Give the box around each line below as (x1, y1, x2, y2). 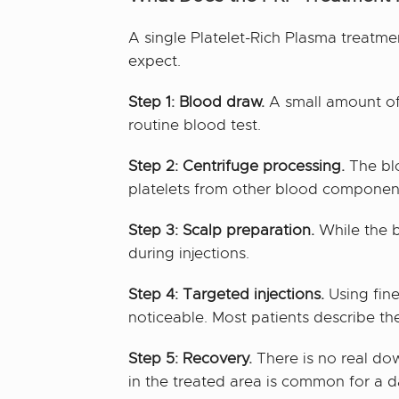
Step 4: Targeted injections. (128, 284, 325, 304)
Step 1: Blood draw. (128, 92, 265, 111)
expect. (128, 51, 182, 70)
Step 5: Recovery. (128, 348, 253, 368)
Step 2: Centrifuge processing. (128, 156, 346, 175)
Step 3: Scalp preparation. (128, 220, 315, 240)
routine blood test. (128, 115, 262, 134)
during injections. (128, 243, 250, 263)
